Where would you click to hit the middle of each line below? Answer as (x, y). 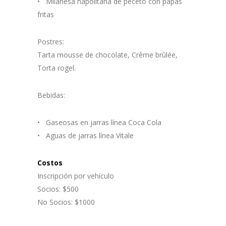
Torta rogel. (56, 68)
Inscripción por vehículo (76, 176)
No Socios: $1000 (66, 202)
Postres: (51, 42)
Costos (50, 163)
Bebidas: (51, 95)
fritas (46, 15)
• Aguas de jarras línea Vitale (86, 136)
